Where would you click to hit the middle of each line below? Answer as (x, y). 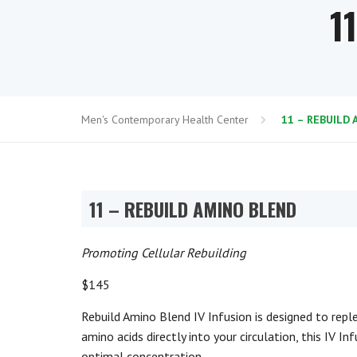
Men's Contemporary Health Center (165, 119)
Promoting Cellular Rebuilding (164, 253)
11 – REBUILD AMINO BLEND (193, 209)
